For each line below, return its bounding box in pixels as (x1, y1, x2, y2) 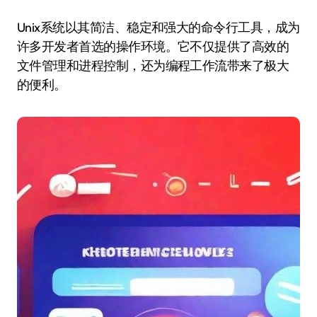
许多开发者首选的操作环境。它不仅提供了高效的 (17, 38, 289, 54)
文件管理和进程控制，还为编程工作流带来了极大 (17, 57, 289, 74)
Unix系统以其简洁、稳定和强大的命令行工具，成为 (17, 19, 25, 35)
